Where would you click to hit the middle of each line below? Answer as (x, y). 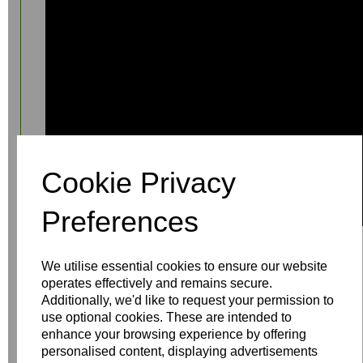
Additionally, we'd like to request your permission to (188, 300)
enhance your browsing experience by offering (174, 334)
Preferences (120, 222)
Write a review (83, 347)
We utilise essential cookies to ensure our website (185, 266)
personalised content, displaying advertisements (180, 351)
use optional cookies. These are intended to (167, 317)
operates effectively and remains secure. (157, 283)
